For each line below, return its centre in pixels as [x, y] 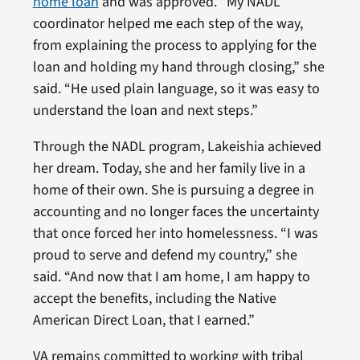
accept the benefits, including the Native [154, 299]
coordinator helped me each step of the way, [168, 24]
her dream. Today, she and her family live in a [169, 168]
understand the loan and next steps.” [145, 110]
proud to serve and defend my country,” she [165, 255]
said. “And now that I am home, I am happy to [171, 277]
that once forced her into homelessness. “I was [175, 233]
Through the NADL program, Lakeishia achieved [177, 147]
